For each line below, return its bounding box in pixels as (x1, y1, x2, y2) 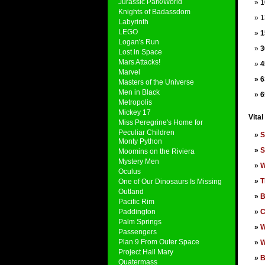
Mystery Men (118, 157, 159, 165)
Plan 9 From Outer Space (118, 238, 199, 245)
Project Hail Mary (118, 248, 173, 256)
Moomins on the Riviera (118, 147, 195, 155)
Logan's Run (118, 38, 159, 46)
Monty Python (118, 137, 162, 145)
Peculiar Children (118, 128, 174, 135)
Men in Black (118, 88, 160, 96)
